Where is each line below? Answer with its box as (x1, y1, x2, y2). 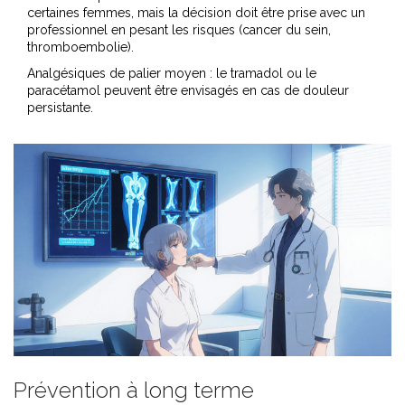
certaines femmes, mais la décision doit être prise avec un (27, 5, 365, 21)
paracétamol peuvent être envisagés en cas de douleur (27, 83, 349, 99)
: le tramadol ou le (206, 66, 316, 81)
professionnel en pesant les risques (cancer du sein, (27, 23, 331, 38)
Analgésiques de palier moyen (27, 66, 206, 81)
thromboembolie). (27, 40, 134, 55)
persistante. (27, 100, 93, 116)
